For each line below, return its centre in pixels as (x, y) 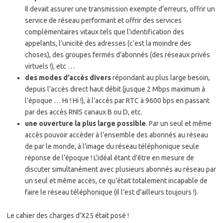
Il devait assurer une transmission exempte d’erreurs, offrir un (120, 9)
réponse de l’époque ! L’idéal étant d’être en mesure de (110, 158)
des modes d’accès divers (68, 78)
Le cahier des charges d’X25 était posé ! (68, 216)
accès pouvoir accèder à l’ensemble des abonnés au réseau (116, 135)
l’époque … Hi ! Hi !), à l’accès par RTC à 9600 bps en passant (117, 101)
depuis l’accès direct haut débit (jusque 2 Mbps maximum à (115, 89)
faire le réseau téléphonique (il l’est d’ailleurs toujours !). (111, 192)
